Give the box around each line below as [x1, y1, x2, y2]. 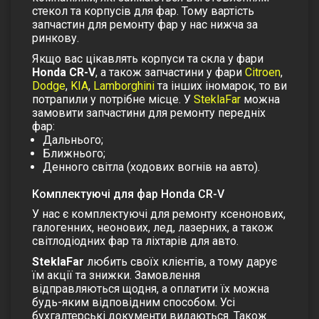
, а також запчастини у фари [95, 65, 245, 79]
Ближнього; [43, 146, 105, 160]
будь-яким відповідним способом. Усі [32, 295, 235, 309]
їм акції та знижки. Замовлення [32, 268, 200, 282]
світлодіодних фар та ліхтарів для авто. [32, 234, 239, 248]
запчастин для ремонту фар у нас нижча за [32, 17, 258, 31]
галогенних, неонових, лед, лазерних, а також [32, 220, 273, 234]
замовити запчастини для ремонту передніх [32, 105, 266, 120]
